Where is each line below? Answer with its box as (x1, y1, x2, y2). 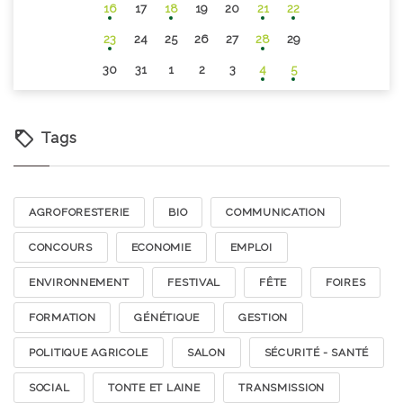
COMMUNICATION (226, 206, 326, 219)
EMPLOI (229, 241, 273, 255)
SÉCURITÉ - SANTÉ (264, 346, 370, 360)
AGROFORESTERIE (29, 206, 130, 219)
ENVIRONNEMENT (29, 276, 130, 290)
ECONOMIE (130, 241, 192, 255)
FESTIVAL (167, 276, 221, 290)
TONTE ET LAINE (108, 381, 201, 395)
